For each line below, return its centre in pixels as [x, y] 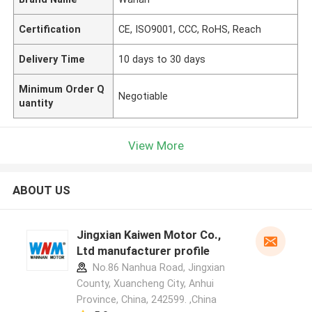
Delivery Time [52, 59]
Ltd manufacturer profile [143, 251]
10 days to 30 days [162, 59]
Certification [50, 29]
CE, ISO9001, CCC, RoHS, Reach [190, 29]
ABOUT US [41, 190]
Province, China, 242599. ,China [146, 300]
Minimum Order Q [62, 89]
